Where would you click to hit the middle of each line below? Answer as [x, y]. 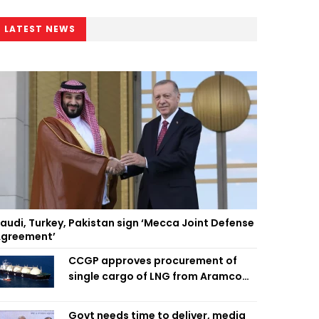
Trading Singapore [117, 292]
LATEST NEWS [40, 29]
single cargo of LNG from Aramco [155, 276]
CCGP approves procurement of [153, 261]
